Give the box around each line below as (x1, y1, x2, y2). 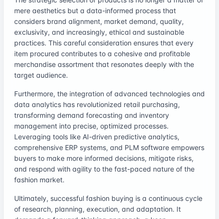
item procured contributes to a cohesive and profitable (14, 49, 190, 58)
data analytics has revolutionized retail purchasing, (14, 100, 180, 109)
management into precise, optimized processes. (14, 121, 169, 130)
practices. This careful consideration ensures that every (14, 38, 194, 47)
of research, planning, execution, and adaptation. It (14, 204, 181, 213)
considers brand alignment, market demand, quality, (14, 17, 184, 25)
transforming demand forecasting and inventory (14, 110, 169, 119)
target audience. (14, 70, 68, 79)
